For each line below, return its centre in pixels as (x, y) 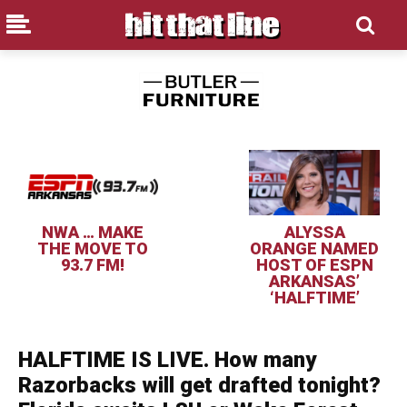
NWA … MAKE (93, 233)
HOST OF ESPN (314, 265)
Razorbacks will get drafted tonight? (199, 386)
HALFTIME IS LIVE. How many (167, 360)
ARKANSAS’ (314, 282)
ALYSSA (314, 233)
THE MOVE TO (93, 249)
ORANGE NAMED (314, 249)
